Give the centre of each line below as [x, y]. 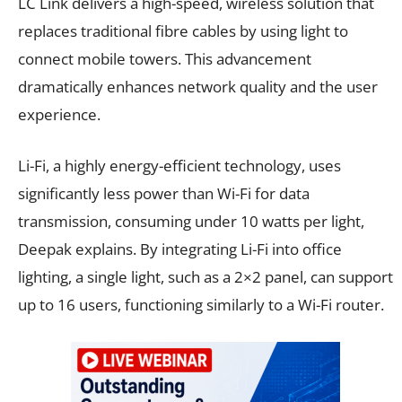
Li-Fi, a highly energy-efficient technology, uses [179, 165]
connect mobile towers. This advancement [165, 58]
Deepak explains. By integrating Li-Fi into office [180, 249]
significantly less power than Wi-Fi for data [164, 193]
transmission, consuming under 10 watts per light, [191, 221]
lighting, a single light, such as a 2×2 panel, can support [205, 276]
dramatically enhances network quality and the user [198, 86]
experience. [59, 114]
